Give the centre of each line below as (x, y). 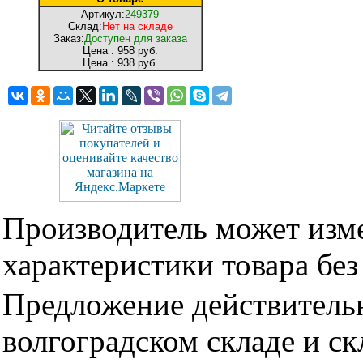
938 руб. (136, 63)
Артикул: (103, 14)
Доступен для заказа (135, 38)
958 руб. (136, 51)
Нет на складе (137, 26)
